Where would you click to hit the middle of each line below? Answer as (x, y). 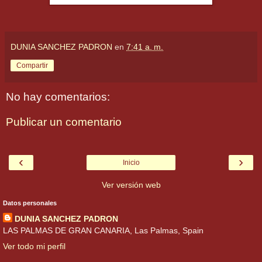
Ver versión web (131, 185)
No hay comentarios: (58, 96)
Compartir (32, 65)
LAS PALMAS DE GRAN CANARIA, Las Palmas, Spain (103, 230)
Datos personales (30, 203)
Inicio (131, 162)
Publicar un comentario (64, 122)
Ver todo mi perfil (34, 246)
